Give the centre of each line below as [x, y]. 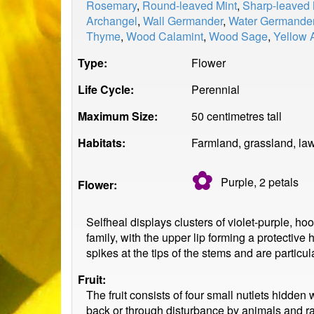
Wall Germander [183, 21]
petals [284, 182]
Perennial [216, 89]
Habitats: [102, 143]
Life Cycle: [106, 89]
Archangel [112, 21]
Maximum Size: [118, 116]
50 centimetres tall [237, 116]
